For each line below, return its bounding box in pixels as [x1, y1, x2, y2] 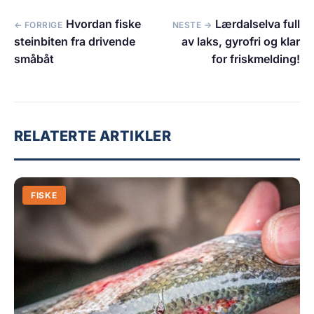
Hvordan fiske [66, 17, 142, 32]
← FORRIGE [14, 20, 63, 31]
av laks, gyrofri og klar [182, 34, 300, 49]
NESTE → [172, 20, 212, 31]
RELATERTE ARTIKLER [14, 128, 172, 145]
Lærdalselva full [215, 17, 300, 32]
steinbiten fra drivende [14, 34, 135, 49]
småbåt [14, 52, 54, 67]
